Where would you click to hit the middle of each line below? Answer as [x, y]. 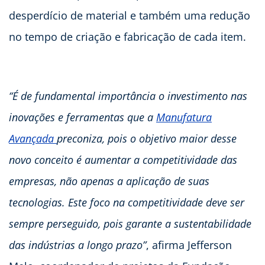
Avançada [33, 138]
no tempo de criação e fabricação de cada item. [127, 36]
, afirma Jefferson [189, 245]
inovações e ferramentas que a [83, 117]
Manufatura [184, 117]
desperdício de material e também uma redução [130, 15]
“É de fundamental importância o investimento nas [128, 96]
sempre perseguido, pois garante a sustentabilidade [130, 223]
